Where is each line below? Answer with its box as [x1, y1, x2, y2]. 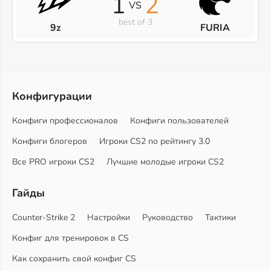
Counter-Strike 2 [12, 212, 75, 224]
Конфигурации [12, 89, 92, 104]
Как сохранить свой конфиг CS [12, 253, 136, 265]
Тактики [205, 212, 236, 224]
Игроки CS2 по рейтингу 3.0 [99, 135, 210, 148]
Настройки [87, 212, 130, 224]
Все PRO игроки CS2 [12, 156, 94, 168]
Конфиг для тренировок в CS [12, 232, 129, 244]
